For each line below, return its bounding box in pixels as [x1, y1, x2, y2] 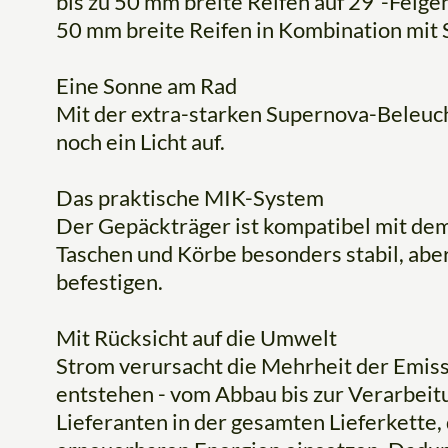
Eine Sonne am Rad [56, 72, 237, 100]
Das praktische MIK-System [56, 184, 324, 212]
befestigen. [56, 268, 163, 296]
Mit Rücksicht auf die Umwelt [56, 324, 337, 352]
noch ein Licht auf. [56, 128, 225, 156]
